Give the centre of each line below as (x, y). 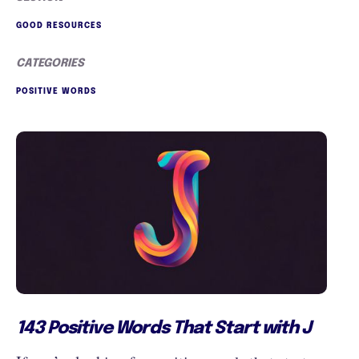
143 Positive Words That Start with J (163, 329)
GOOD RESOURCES (59, 25)
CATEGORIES (50, 63)
